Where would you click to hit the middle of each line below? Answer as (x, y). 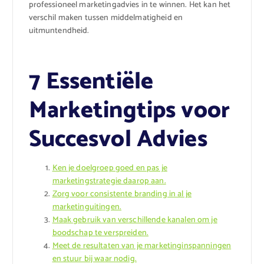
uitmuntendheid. (59, 31)
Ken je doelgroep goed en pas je (110, 169)
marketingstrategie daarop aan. (109, 181)
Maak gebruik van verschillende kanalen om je (135, 220)
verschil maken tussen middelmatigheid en (106, 18)
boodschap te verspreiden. (100, 233)
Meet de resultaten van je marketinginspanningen (142, 246)
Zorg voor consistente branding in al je (122, 194)
